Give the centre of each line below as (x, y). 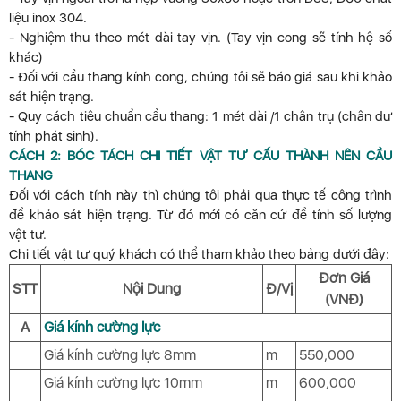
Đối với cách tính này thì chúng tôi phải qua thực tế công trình (200, 196)
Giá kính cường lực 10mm (123, 383)
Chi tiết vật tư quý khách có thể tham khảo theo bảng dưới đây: (199, 255)
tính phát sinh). (54, 137)
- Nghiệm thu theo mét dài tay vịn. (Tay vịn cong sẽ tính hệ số (200, 38)
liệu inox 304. (48, 18)
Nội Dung (152, 289)
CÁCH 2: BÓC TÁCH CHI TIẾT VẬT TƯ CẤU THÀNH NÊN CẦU (200, 156)
